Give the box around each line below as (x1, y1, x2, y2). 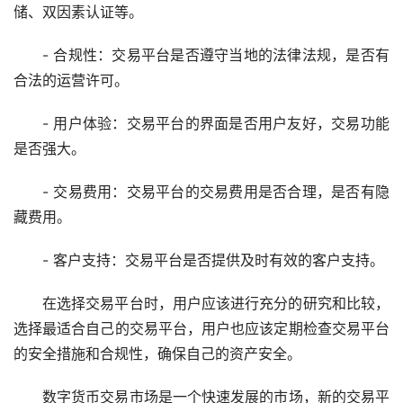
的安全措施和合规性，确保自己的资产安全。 (13, 345, 301, 363)
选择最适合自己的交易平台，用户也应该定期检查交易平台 (13, 319, 390, 338)
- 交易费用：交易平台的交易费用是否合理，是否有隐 (42, 183, 390, 201)
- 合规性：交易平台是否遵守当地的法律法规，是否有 (42, 46, 390, 65)
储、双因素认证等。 (13, 3, 143, 22)
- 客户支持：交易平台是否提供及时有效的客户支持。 (42, 251, 384, 270)
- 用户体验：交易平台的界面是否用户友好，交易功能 (42, 114, 390, 133)
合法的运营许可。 (13, 71, 129, 90)
